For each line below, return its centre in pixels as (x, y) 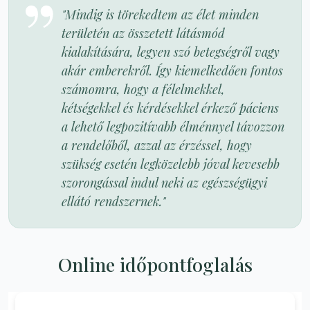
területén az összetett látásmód (143, 34)
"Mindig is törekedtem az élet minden (160, 15)
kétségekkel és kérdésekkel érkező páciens (170, 108)
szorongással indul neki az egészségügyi (164, 183)
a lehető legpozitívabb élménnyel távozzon (173, 127)
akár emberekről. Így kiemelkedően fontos (172, 71)
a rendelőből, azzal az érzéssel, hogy (157, 146)
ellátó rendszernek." (113, 202)
